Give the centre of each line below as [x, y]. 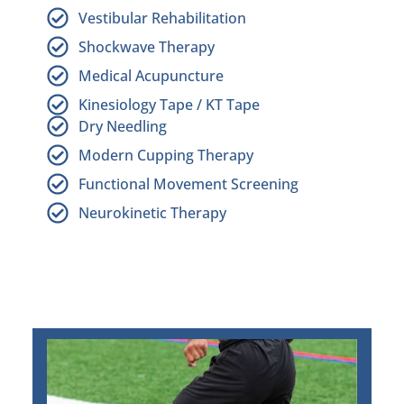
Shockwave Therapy [147, 47]
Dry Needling [123, 127]
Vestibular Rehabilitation [162, 18]
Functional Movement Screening [188, 184]
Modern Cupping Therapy [166, 156]
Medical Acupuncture [151, 76]
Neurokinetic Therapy [152, 213]
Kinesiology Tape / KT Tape [169, 105]
